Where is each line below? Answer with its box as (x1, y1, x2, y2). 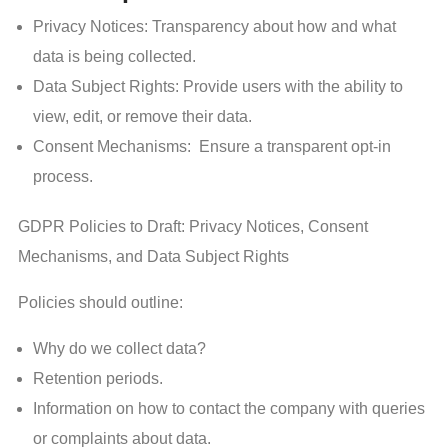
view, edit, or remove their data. (33, 107, 252, 125)
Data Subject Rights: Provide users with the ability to (33, 77, 403, 95)
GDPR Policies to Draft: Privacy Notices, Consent (18, 217, 376, 235)
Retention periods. (33, 369, 163, 387)
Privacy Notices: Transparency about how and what (33, 17, 396, 35)
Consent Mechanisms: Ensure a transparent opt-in (33, 137, 391, 155)
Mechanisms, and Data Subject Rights (18, 247, 289, 265)
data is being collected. (33, 47, 196, 65)
